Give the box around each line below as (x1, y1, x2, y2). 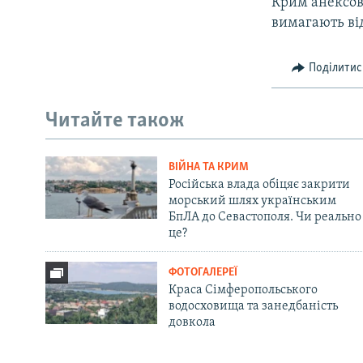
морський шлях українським (168, 194, 336, 207)
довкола (168, 315, 216, 329)
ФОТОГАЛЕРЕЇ (168, 266, 237, 279)
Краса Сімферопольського (168, 283, 318, 297)
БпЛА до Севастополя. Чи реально (168, 210, 361, 224)
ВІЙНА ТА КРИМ (168, 160, 249, 173)
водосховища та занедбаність (168, 299, 338, 313)
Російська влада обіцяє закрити (168, 177, 350, 191)
